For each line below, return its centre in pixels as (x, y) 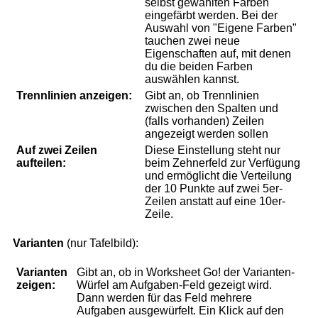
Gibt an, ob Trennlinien (202, 96)
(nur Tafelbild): (101, 243)
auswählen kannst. (192, 79)
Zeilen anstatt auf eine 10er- (215, 202)
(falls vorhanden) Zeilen (204, 121)
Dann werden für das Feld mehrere (164, 298)
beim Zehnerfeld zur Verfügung (223, 163)
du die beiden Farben (199, 67)
